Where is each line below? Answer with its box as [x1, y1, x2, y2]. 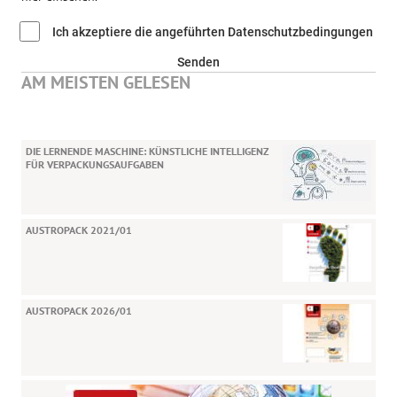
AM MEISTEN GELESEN [21, 70, 191, 94]
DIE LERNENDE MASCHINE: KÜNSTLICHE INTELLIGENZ [26, 144, 269, 158]
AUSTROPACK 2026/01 [26, 303, 133, 317]
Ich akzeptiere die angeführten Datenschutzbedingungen [52, 24, 374, 39]
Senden [177, 54, 220, 69]
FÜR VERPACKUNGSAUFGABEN [26, 157, 165, 171]
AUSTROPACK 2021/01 [26, 222, 133, 237]
